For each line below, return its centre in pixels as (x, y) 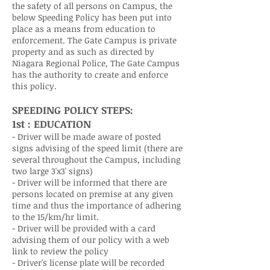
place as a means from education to (84, 29)
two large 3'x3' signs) (52, 171)
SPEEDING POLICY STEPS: (73, 110)
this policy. (34, 86)
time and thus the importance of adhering (96, 205)
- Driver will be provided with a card (84, 228)
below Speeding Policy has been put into (92, 17)
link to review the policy (60, 251)
